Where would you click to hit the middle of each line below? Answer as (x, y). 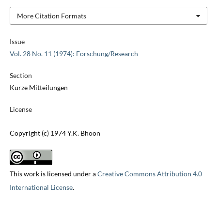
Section (21, 76)
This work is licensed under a (53, 174)
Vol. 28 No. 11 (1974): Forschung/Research (74, 54)
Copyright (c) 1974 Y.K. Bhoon (55, 133)
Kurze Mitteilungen (39, 88)
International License (41, 187)
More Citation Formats (51, 15)
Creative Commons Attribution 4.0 (149, 174)
